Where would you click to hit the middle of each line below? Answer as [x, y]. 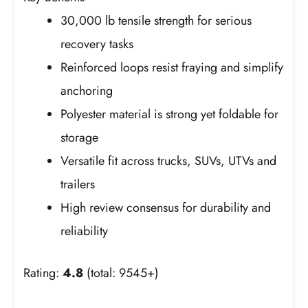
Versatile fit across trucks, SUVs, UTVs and [169, 161]
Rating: [43, 273]
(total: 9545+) [121, 273]
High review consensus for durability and [166, 207]
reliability [85, 231]
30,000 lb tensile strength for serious [156, 20]
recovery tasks [97, 44]
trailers [78, 184]
